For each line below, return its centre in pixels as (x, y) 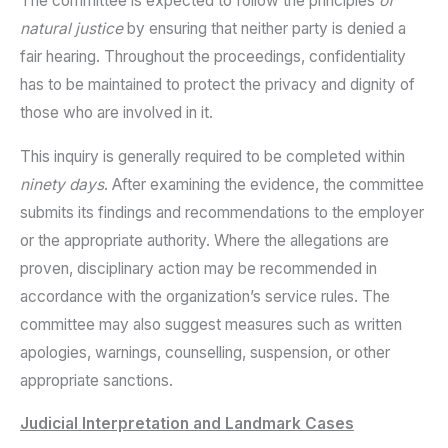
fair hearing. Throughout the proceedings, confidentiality (213, 57)
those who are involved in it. (116, 113)
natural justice (71, 29)
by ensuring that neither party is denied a (264, 29)
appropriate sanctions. (96, 380)
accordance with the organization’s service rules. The (205, 296)
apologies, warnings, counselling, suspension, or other (205, 352)
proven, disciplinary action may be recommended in (198, 268)
